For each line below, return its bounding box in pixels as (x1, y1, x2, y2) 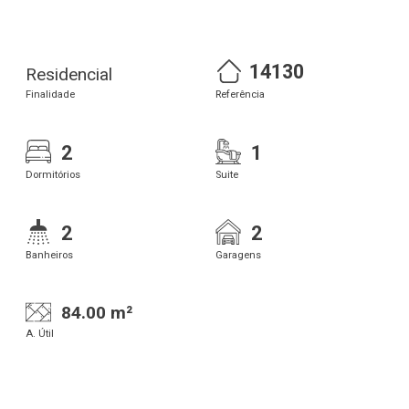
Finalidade (26, 88, 75, 100)
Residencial (26, 63, 112, 85)
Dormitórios (26, 168, 80, 181)
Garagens (215, 248, 261, 261)
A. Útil (26, 328, 54, 340)
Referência (215, 88, 265, 100)
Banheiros (26, 248, 73, 261)
